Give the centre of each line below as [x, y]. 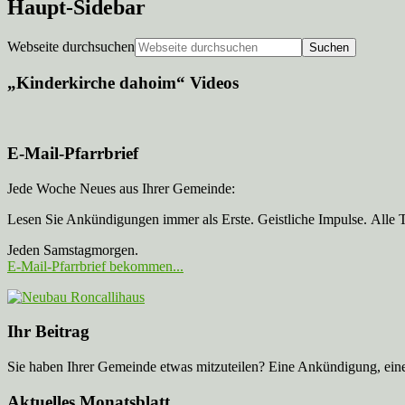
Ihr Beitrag [48, 332]
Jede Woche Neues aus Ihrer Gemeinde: [121, 188]
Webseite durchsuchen [71, 46]
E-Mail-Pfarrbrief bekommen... [95, 266]
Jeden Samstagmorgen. [73, 250]
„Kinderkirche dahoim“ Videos [123, 83]
